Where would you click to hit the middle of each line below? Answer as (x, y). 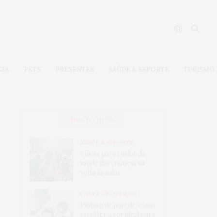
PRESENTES (75, 70)
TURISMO (199, 70)
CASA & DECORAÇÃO (108, 194)
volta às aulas (100, 172)
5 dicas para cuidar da (113, 154)
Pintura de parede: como (118, 205)
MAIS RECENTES (92, 120)
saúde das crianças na (113, 163)
